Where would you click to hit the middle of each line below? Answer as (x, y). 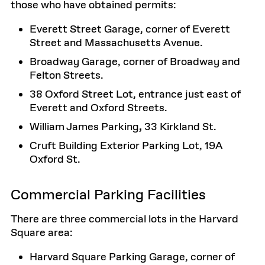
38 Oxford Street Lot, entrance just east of (135, 95)
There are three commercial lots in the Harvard (125, 219)
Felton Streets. (67, 76)
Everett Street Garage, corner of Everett (130, 30)
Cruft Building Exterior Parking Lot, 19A (126, 146)
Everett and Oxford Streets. (98, 108)
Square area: (42, 233)
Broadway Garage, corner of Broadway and (135, 62)
